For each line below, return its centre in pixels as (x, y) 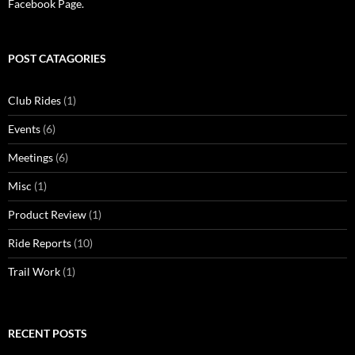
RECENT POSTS (48, 334)
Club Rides (34, 101)
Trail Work (34, 272)
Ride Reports (40, 243)
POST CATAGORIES (57, 59)
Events (24, 129)
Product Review (47, 215)
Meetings (31, 158)
